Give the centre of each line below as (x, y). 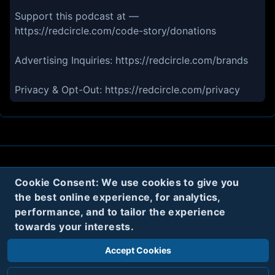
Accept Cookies (138, 250)
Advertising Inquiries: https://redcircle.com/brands (131, 60)
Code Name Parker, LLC (116, 266)
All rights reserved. (210, 266)
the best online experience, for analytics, (118, 197)
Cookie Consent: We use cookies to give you (127, 182)
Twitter (151, 230)
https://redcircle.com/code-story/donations (115, 31)
